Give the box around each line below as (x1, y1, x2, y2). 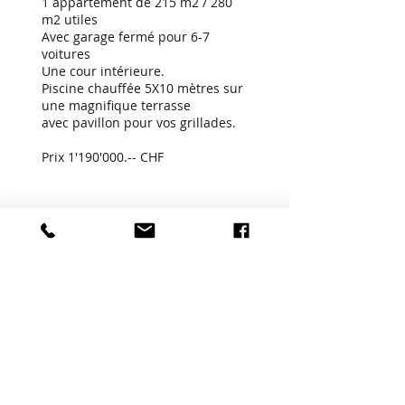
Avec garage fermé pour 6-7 (42, 28, 210, 45)
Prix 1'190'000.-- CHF (42, 148, 164, 165)
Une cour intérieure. (42, 62, 165, 80)
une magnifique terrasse (42, 97, 191, 114)
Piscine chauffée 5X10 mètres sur (42, 80, 243, 97)
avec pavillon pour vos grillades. (42, 114, 236, 131)
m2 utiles (42, 11, 98, 28)
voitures (42, 45, 90, 62)
